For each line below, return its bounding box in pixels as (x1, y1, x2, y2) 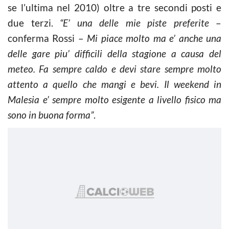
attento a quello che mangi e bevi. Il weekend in (8, 78, 221, 90)
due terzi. (8, 16, 53, 29)
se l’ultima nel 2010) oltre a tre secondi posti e (8, 1, 221, 13)
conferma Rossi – (8, 32, 84, 44)
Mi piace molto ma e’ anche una (83, 32, 222, 44)
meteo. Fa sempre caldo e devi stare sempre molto (8, 62, 221, 75)
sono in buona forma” (8, 108, 94, 121)
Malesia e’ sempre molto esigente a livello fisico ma (8, 93, 221, 105)
